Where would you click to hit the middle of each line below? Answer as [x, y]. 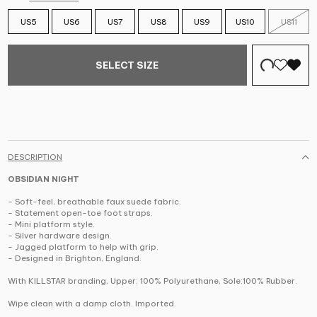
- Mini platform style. [52, 225]
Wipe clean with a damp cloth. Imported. [92, 304]
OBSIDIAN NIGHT [44, 179]
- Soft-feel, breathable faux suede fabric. [95, 202]
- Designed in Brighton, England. [75, 259]
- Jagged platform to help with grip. [83, 247]
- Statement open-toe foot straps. [81, 213]
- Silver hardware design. [60, 236]
